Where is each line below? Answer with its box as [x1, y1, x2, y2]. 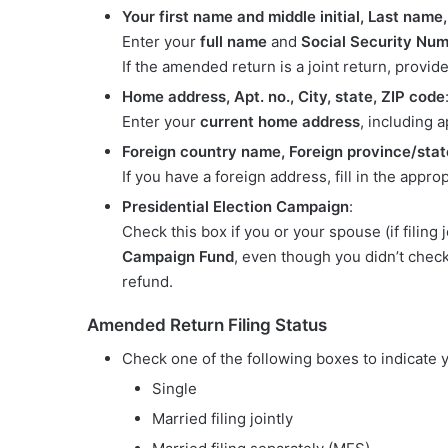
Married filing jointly [152, 408, 293, 428]
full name [200, 32, 267, 52]
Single [152, 378, 197, 398]
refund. [122, 272, 173, 292]
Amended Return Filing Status [87, 315, 327, 336]
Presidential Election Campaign [122, 197, 349, 217]
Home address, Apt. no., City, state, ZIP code [122, 87, 445, 107]
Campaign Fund [122, 247, 234, 267]
